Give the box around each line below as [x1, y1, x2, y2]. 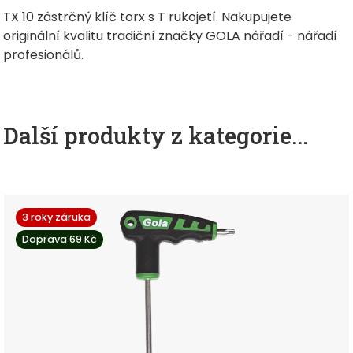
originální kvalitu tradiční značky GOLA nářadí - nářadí [3, 27, 338, 46]
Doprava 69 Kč [22, 232, 98, 247]
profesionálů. [3, 46, 84, 65]
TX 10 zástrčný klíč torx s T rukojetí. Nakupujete [3, 8, 292, 27]
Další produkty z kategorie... [3, 121, 309, 151]
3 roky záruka [22, 210, 91, 225]
